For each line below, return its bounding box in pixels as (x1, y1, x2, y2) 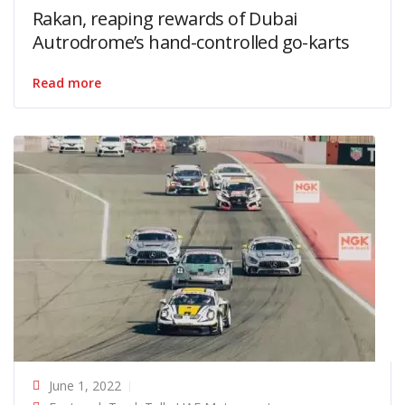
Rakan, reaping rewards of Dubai (33, 5, 297, 31)
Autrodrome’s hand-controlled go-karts (33, 29, 350, 54)
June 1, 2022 (49, 376, 121, 394)
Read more (33, 73, 101, 91)
